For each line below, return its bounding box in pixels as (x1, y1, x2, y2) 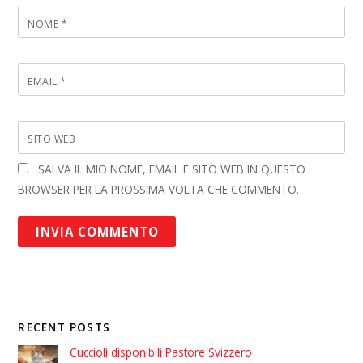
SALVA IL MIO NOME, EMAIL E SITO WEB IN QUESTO (38, 160, 305, 177)
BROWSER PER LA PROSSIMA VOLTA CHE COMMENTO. (18, 181, 300, 197)
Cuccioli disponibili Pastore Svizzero (70, 344, 253, 360)
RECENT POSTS (18, 319, 111, 335)
